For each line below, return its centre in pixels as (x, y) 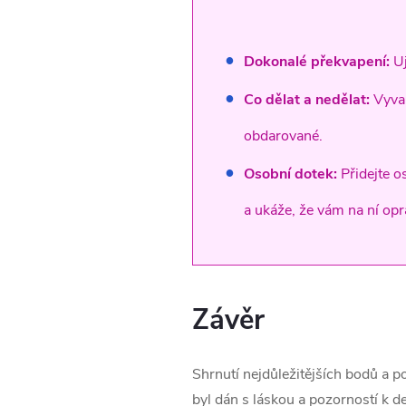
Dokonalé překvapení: (318, 62)
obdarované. (283, 136)
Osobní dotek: (290, 174)
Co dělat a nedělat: (308, 100)
